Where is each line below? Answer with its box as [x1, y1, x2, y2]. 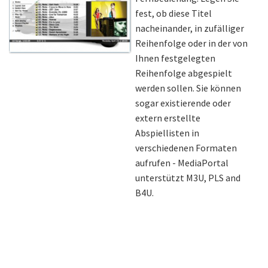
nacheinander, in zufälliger [135, 22, 244, 34]
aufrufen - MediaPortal [135, 156, 229, 169]
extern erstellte [135, 111, 200, 124]
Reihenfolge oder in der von [135, 36, 248, 49]
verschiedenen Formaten [135, 141, 237, 154]
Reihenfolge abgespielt [135, 66, 232, 79]
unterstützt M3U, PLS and [135, 171, 240, 184]
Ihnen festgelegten [135, 51, 215, 64]
